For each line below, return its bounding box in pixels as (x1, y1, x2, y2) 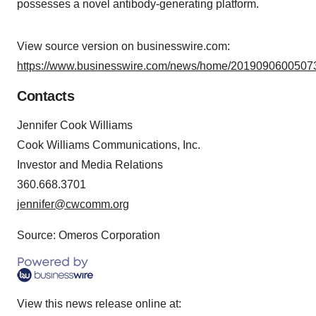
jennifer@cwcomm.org (17, 198, 129, 211)
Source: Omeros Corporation (17, 229, 160, 242)
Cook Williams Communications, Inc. (17, 139, 200, 152)
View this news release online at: (17, 298, 181, 310)
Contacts (17, 88, 74, 104)
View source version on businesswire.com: (17, 40, 230, 53)
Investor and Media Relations (17, 159, 163, 171)
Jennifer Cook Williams (17, 119, 133, 132)
